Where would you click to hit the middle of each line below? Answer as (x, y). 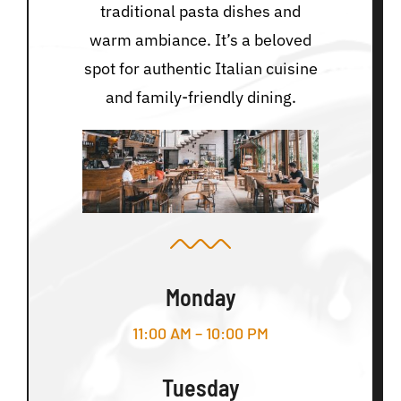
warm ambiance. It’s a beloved (200, 39)
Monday (200, 296)
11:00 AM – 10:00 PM (200, 333)
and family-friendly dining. (200, 97)
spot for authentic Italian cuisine (200, 68)
